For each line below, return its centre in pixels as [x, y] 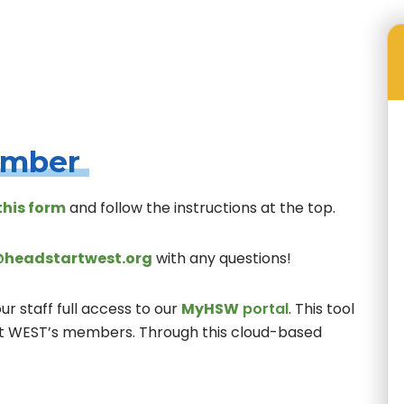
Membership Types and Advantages [175, 55]
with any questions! [222, 258]
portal [264, 309]
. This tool [321, 309]
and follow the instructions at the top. [201, 208]
